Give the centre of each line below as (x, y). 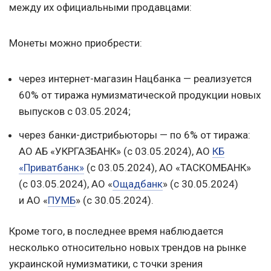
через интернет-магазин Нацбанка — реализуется (135, 79)
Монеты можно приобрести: (76, 43)
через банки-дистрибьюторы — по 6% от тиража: (135, 135)
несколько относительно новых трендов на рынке (128, 248)
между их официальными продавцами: (100, 8)
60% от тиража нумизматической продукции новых (140, 95)
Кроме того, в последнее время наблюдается (116, 231)
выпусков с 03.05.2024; (75, 112)
